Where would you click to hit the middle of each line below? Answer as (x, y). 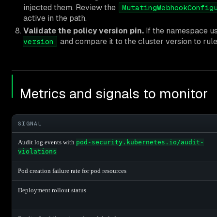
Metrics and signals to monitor (114, 93)
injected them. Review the (70, 7)
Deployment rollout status (52, 190)
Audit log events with (47, 142)
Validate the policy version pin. (84, 31)
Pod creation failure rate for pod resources (72, 170)
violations (37, 151)
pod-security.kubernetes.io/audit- (140, 142)
